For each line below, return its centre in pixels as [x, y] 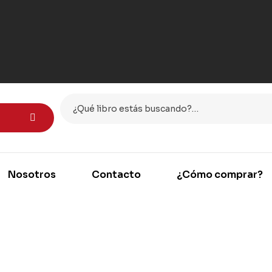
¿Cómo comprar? [219, 174]
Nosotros [32, 174]
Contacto [116, 174]
